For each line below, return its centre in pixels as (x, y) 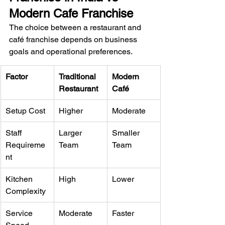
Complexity (26, 191)
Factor (17, 76)
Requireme (25, 145)
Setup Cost (25, 110)
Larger (71, 133)
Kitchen (20, 179)
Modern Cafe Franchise (71, 13)
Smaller (127, 133)
